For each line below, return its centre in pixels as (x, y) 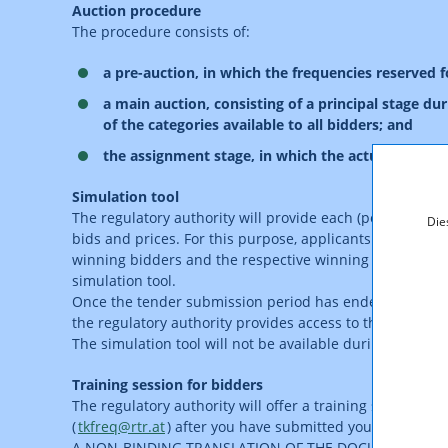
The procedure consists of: (161, 31)
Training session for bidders (167, 384)
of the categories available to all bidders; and (258, 124)
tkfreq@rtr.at (121, 426)
